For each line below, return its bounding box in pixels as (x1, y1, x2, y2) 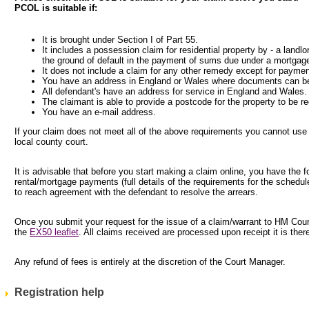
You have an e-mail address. (42, 106, 156, 117)
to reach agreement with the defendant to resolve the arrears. (14, 186, 258, 197)
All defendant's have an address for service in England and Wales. (42, 86, 307, 97)
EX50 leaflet (30, 226, 79, 237)
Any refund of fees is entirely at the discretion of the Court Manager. (14, 256, 286, 267)
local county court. (14, 136, 88, 147)
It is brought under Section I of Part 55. (42, 34, 198, 45)
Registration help (14, 286, 104, 298)
